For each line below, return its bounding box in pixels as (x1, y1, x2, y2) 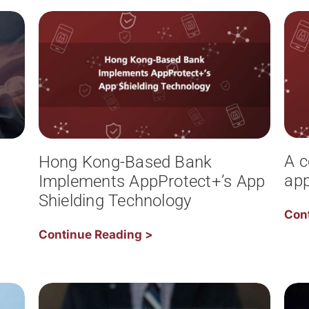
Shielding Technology (38, 190, 192, 210)
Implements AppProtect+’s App (38, 171, 266, 191)
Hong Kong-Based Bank (38, 152, 212, 172)
